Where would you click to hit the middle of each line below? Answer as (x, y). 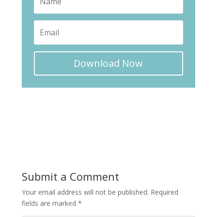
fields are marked (50, 203)
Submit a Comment (70, 176)
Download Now (108, 63)
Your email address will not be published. (85, 192)
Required (164, 192)
